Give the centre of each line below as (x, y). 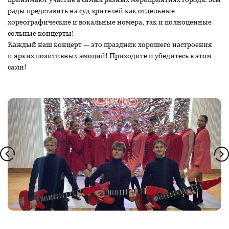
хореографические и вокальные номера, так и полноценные (110, 22)
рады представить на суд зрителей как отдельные (91, 10)
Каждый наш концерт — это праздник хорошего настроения (110, 44)
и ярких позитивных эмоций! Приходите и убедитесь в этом (110, 55)
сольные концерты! (41, 33)
